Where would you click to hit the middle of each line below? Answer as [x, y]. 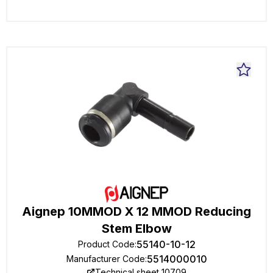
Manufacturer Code [105, 259]
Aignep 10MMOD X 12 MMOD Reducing [136, 211]
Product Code [106, 244]
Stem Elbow [136, 229]
